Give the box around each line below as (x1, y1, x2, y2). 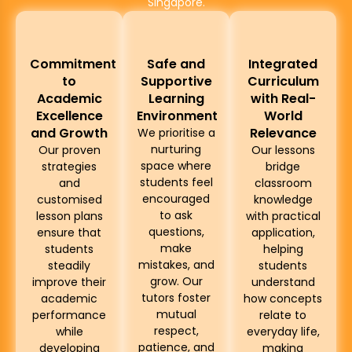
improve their (32, 273, 106, 290)
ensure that (37, 224, 101, 240)
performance (32, 306, 106, 323)
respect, (153, 322, 199, 339)
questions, (148, 223, 204, 240)
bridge (266, 158, 300, 174)
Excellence (35, 106, 103, 125)
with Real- (250, 89, 316, 108)
